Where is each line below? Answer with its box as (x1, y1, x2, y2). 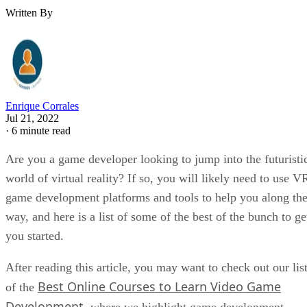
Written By (5, 7, 53, 19)
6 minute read (12, 125, 71, 137)
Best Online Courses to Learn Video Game (38, 278, 281, 295)
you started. (5, 229, 64, 243)
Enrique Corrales (5, 100, 79, 112)
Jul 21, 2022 (5, 112, 59, 125)
